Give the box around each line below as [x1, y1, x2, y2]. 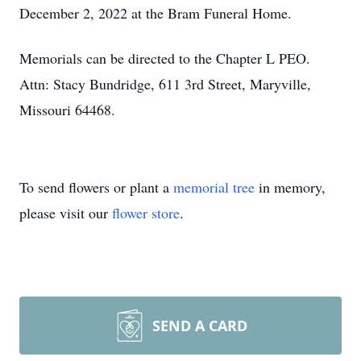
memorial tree [173, 177, 255, 197]
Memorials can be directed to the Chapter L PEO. [19, 48, 315, 68]
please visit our [19, 203, 112, 222]
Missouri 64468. [19, 100, 115, 119]
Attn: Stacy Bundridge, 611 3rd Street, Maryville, [19, 74, 311, 93]
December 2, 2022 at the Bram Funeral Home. [19, 3, 292, 23]
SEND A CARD [152, 316, 247, 335]
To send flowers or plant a [19, 177, 173, 197]
